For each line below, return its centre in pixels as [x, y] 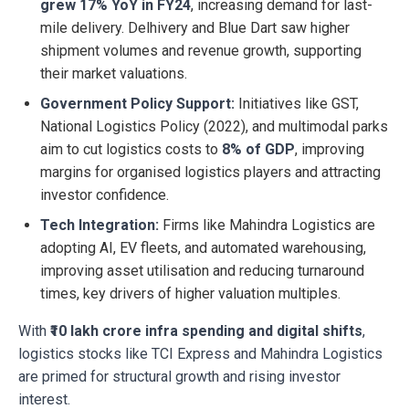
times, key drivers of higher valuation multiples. [190, 294]
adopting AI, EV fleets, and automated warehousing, [203, 248]
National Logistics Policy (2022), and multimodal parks [214, 127]
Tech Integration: [100, 225]
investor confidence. [105, 195]
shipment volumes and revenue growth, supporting [201, 51]
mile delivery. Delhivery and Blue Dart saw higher [195, 28]
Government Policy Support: [137, 104]
